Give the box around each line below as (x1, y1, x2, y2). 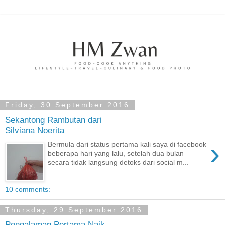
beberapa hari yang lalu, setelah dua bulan (48, 149, 184, 158)
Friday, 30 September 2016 (5, 101, 130, 109)
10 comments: (5, 185, 50, 194)
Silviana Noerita (5, 125, 64, 135)
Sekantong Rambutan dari (5, 114, 102, 125)
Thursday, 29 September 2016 (5, 206, 143, 214)
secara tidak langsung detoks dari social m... (48, 158, 189, 167)
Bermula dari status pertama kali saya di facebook (48, 140, 207, 149)
